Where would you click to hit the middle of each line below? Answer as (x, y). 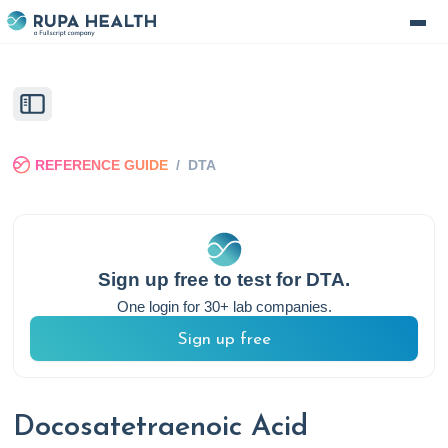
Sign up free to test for (202, 280)
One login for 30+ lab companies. (224, 307)
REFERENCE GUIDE (101, 165)
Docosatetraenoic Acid (160, 428)
